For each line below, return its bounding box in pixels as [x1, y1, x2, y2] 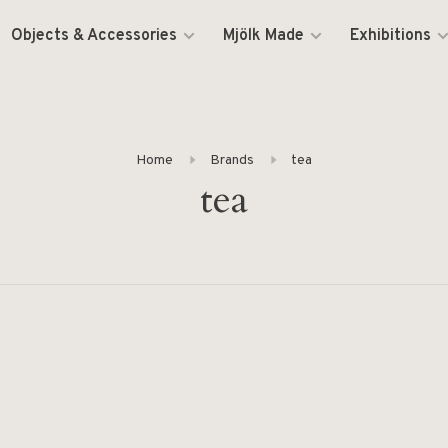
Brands [210, 152, 254, 169]
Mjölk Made [223, 26, 305, 46]
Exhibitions [350, 26, 432, 46]
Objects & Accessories [11, 26, 178, 46]
